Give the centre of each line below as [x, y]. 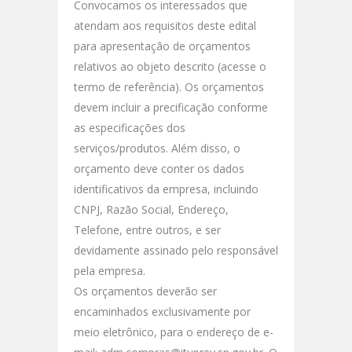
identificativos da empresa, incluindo [166, 189]
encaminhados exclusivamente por [162, 311]
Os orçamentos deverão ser [145, 291]
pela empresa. [110, 270]
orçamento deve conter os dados [159, 168]
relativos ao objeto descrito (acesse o [170, 66]
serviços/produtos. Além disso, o [157, 148]
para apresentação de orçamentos [162, 46]
